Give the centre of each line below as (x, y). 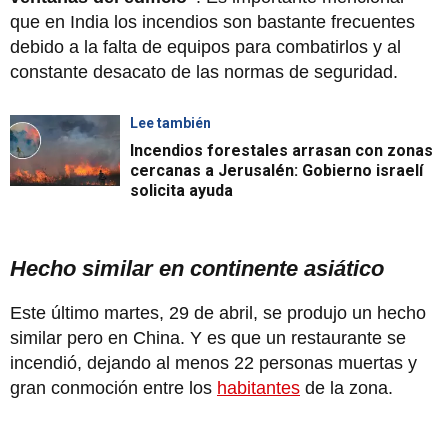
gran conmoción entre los (113, 388)
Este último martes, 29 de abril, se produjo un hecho (218, 313)
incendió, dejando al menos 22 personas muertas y (213, 363)
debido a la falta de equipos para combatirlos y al (205, 47)
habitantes (258, 388)
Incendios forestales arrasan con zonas (281, 151)
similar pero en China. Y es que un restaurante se (208, 338)
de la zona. (349, 388)
